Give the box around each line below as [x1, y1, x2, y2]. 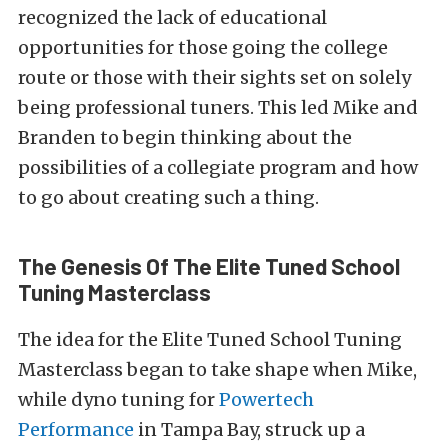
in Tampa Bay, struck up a [134, 417, 365, 441]
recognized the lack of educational [18, 5, 327, 29]
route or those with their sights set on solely [18, 65, 411, 89]
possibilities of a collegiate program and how [18, 155, 418, 179]
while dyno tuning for [18, 387, 219, 411]
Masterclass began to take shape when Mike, [18, 357, 417, 381]
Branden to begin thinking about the [18, 125, 352, 149]
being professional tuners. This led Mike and [18, 95, 418, 119]
